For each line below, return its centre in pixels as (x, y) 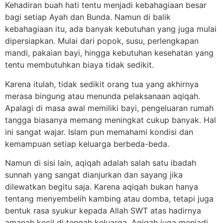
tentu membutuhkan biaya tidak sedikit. (79, 65)
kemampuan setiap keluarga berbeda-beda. (87, 144)
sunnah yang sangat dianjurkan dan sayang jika (94, 175)
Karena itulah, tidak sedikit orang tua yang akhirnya (102, 84)
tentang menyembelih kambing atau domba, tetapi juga (109, 199)
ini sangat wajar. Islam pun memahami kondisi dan (99, 132)
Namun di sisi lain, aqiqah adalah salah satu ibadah (101, 163)
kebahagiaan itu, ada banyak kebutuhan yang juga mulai (111, 29)
